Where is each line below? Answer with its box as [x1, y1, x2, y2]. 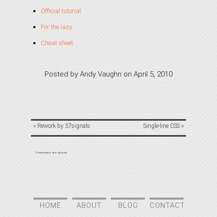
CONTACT [150, 201, 185, 210]
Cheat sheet [41, 39, 73, 46]
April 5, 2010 [134, 70, 172, 78]
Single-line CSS [143, 123, 180, 129]
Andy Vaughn [80, 70, 122, 78]
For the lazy [41, 23, 72, 31]
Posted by [45, 70, 80, 78]
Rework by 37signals [37, 123, 90, 129]
